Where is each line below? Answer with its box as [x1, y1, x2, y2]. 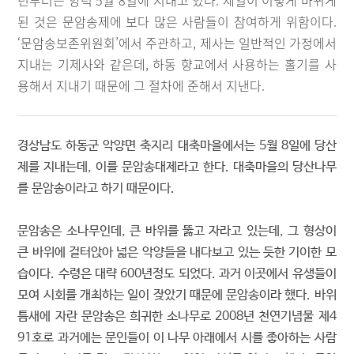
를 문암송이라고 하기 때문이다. [17, 181, 175, 196]
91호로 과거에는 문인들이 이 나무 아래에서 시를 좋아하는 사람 [17, 330, 337, 345]
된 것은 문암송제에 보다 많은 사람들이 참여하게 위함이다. [17, 12, 337, 31]
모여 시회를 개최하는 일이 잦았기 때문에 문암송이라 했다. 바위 [17, 288, 337, 303]
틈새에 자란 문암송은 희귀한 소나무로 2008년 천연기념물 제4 [17, 309, 337, 324]
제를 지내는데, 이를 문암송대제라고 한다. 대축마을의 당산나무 [17, 160, 337, 175]
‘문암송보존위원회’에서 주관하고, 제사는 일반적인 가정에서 [17, 33, 337, 52]
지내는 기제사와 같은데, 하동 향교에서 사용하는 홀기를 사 [17, 55, 337, 73]
